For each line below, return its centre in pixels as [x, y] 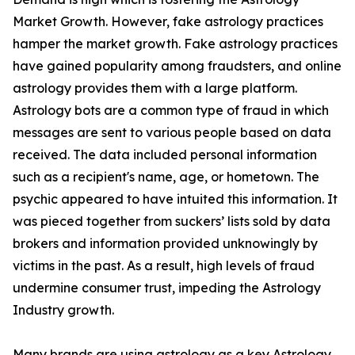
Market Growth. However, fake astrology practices [168, 22]
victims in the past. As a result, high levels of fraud [164, 266]
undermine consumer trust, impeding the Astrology [167, 288]
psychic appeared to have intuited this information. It [175, 199]
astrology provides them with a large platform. [155, 88]
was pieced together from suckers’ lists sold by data [172, 221]
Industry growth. [63, 310]
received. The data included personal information [165, 155]
